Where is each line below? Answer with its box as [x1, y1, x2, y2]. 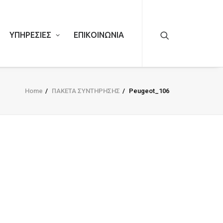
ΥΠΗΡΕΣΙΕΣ [9, 30, 51, 39]
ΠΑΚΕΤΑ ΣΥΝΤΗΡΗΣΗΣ [52, 87, 120, 95]
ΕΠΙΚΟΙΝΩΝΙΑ [74, 30, 124, 39]
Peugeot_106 [129, 87, 169, 95]
